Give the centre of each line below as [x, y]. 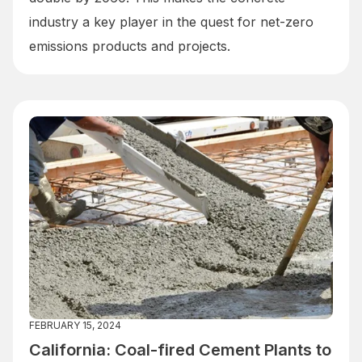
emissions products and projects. [130, 46]
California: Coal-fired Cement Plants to [180, 349]
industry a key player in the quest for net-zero [171, 21]
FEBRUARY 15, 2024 [75, 325]
